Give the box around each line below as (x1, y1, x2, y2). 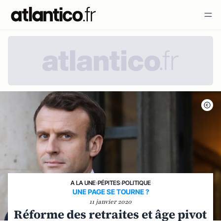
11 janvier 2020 (89, 198, 132, 206)
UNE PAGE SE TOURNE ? (72, 187, 149, 196)
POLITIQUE (121, 179, 151, 186)
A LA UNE (70, 179, 96, 186)
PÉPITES (97, 179, 120, 186)
